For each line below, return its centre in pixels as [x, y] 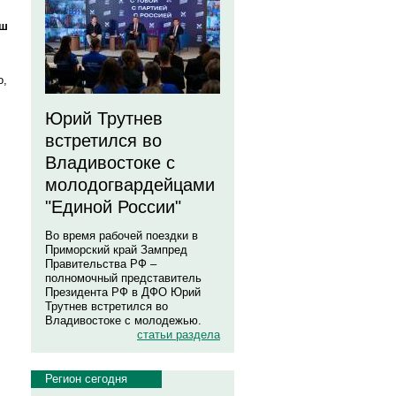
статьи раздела [179, 335]
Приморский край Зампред [116, 250]
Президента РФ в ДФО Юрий [123, 292]
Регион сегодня [86, 379]
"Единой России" [113, 207]
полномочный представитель [123, 278]
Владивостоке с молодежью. [123, 320]
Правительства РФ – [101, 264]
